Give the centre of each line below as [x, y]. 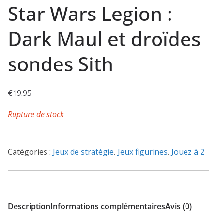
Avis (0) [178, 206]
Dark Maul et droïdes [104, 38]
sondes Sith [61, 63]
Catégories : [30, 151]
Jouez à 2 [188, 151]
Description [29, 206]
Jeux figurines [143, 151]
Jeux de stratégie [83, 151]
